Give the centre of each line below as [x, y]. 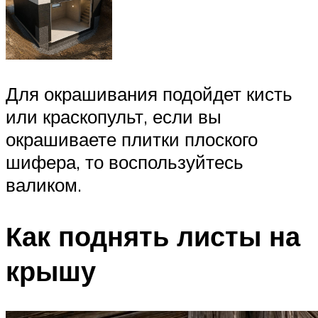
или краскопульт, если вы [114, 117]
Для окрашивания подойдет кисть [149, 94]
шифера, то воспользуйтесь [125, 162]
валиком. [44, 185]
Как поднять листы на [153, 236]
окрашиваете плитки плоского [132, 139]
